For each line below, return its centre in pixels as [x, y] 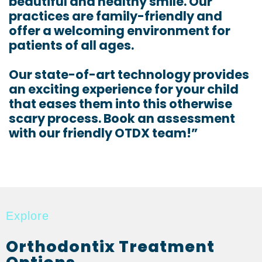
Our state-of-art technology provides [129, 74]
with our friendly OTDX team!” [103, 133]
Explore [27, 216]
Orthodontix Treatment [110, 246]
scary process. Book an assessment [122, 118]
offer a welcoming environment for [120, 30]
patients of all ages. [71, 45]
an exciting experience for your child [124, 89]
